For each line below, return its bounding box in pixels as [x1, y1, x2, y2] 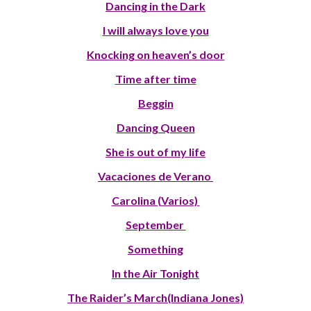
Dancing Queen [116, 121, 195, 135]
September [125, 218, 186, 232]
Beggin [137, 96, 174, 110]
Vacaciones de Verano [98, 169, 213, 183]
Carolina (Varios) [111, 194, 200, 208]
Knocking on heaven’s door [86, 48, 225, 62]
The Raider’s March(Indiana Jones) [67, 291, 244, 305]
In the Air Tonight [112, 267, 199, 280]
